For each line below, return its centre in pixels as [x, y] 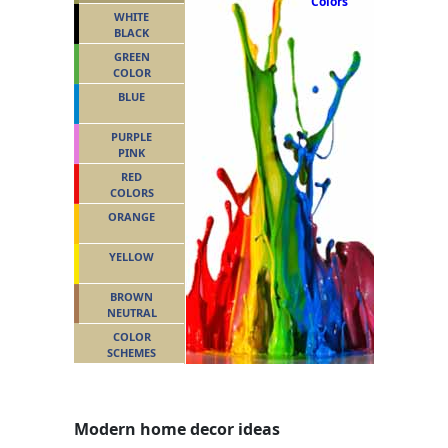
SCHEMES [131, 352]
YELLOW [131, 256]
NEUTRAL [131, 312]
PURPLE [131, 136]
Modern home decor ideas [177, 428]
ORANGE [131, 216]
